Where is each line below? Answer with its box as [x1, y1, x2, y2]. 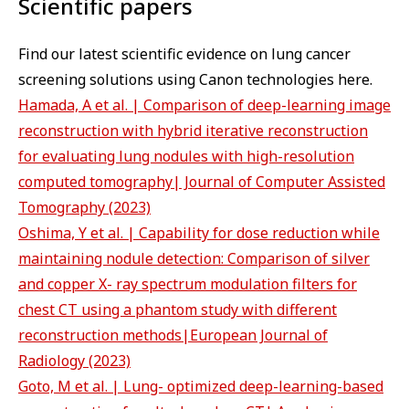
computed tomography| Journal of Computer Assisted [18, 172, 385, 193]
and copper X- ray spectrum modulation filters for [18, 274, 357, 295]
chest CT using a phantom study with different [18, 299, 337, 320]
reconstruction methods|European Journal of [18, 325, 328, 346]
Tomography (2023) [18, 197, 151, 218]
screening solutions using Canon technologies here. [18, 69, 372, 90]
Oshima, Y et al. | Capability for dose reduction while [18, 223, 380, 244]
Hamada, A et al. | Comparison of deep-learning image [18, 95, 391, 116]
